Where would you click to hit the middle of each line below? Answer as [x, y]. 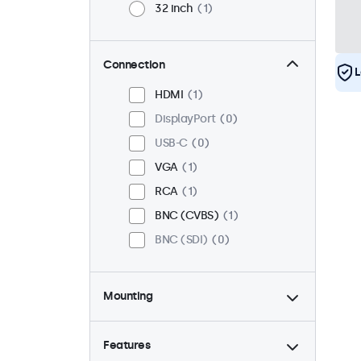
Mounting [128, 297]
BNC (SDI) [181, 240]
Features [127, 346]
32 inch [174, 9]
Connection [134, 65]
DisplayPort [185, 119]
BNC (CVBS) [187, 216]
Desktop [177, 320]
